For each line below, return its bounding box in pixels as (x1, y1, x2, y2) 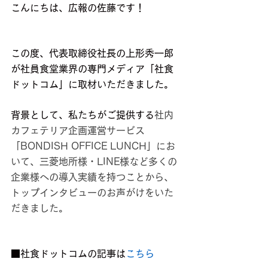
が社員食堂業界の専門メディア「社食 (11, 64, 173, 74)
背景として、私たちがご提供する (11, 110, 154, 120)
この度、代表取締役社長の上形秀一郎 (11, 48, 173, 59)
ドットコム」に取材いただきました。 (11, 80, 173, 90)
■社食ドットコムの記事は (11, 249, 126, 259)
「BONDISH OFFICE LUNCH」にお (11, 141, 175, 151)
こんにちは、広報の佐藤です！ (11, 3, 145, 13)
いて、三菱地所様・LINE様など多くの (11, 157, 177, 167)
